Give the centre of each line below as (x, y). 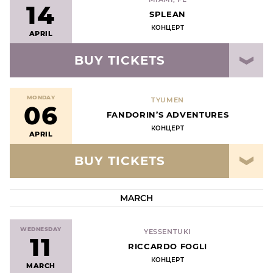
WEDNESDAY (41, 229)
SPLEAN (168, 14)
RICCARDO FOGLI (168, 246)
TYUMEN (168, 100)
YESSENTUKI (168, 232)
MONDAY (41, 97)
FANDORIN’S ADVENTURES (168, 115)
